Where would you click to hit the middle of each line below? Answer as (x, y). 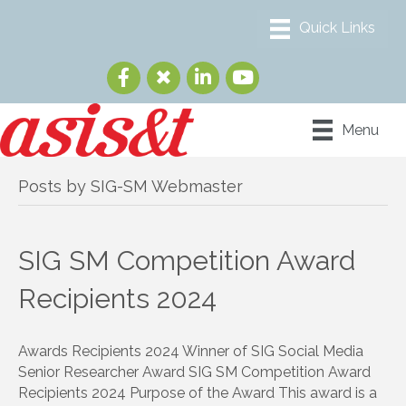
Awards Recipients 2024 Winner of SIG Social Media (191, 351)
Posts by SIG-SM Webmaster (130, 186)
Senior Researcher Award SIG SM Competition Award (194, 372)
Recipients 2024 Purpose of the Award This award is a (198, 392)
